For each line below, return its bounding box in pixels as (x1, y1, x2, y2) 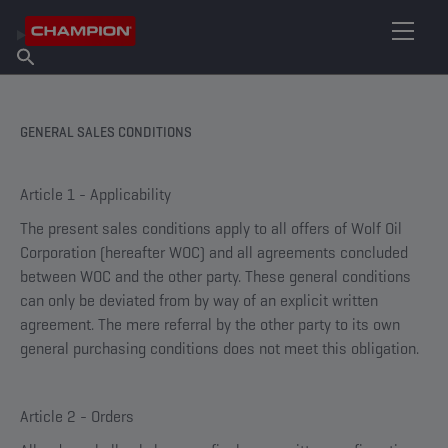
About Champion (25, 68, 119, 86)
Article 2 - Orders (20, 406, 134, 427)
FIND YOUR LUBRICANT (147, 58, 301, 76)
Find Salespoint (25, 59, 113, 77)
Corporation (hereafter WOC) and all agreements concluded (20, 242, 408, 263)
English (230, 86, 280, 102)
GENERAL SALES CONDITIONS (20, 123, 192, 141)
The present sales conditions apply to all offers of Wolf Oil (20, 218, 402, 239)
